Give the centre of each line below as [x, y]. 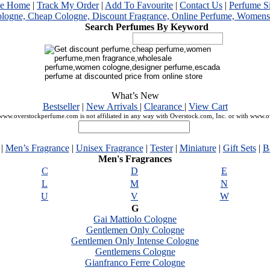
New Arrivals [113, 106]
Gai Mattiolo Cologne [135, 219]
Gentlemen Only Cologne [135, 230]
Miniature [198, 148]
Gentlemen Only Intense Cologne [135, 241]
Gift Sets [239, 148]
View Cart [208, 106]
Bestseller [61, 106]
